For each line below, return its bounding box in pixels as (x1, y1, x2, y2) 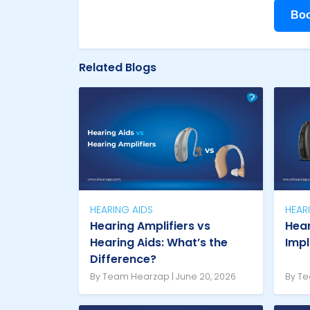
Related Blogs (79, 59, 156, 75)
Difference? (90, 251, 156, 268)
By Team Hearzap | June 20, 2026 (90, 271, 236, 283)
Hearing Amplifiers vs (90, 218, 210, 235)
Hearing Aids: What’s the (90, 235, 228, 251)
